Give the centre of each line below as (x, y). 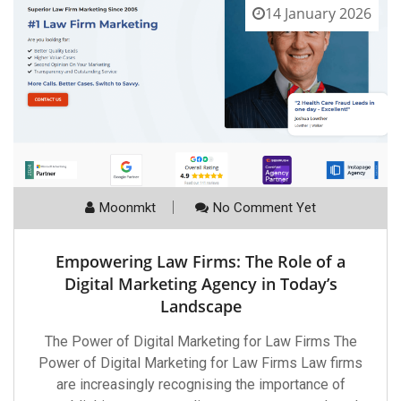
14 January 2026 (318, 13)
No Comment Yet (264, 207)
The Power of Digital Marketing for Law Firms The (200, 341)
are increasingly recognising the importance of (200, 384)
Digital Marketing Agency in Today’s (200, 283)
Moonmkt (128, 207)
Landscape (200, 306)
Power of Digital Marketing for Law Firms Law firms (200, 363)
